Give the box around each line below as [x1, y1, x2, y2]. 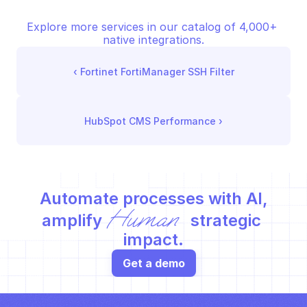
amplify [42, 210, 107, 230]
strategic [186, 210, 261, 230]
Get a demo [122, 256, 185, 270]
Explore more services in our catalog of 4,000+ [26, 20, 278, 34]
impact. [123, 230, 184, 249]
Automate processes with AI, [39, 188, 268, 208]
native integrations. [103, 33, 204, 47]
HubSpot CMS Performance [84, 114, 216, 127]
